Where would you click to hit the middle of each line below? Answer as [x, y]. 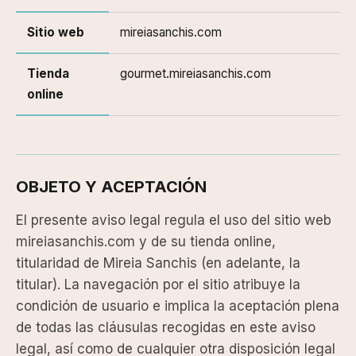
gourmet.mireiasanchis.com [195, 74]
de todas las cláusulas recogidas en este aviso [166, 327]
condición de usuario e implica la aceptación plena [178, 306]
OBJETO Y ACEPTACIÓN [111, 187]
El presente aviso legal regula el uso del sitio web [174, 220]
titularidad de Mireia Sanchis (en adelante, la [158, 263]
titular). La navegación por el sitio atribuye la [158, 284]
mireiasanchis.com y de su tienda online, [146, 242]
